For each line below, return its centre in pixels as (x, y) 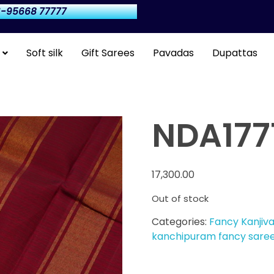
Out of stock (180, 199)
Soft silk (44, 53)
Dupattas (235, 53)
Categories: (180, 221)
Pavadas (173, 53)
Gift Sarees (108, 53)
